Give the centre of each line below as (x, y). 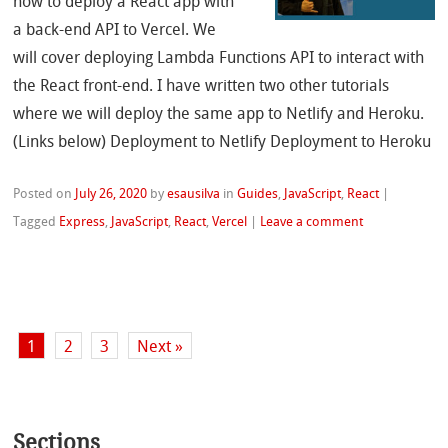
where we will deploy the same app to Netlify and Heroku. (219, 113)
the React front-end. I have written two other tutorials (201, 85)
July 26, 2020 (111, 193)
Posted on (44, 193)
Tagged (36, 221)
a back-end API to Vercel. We (115, 29)
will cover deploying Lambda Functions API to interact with (219, 57)
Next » (160, 347)
